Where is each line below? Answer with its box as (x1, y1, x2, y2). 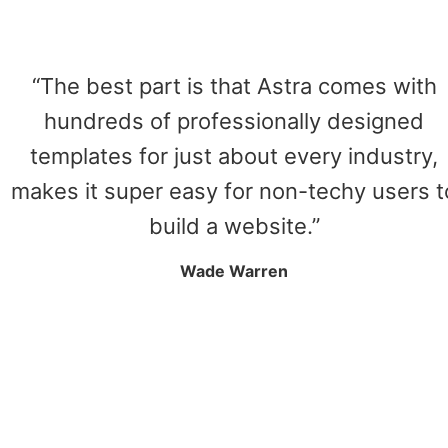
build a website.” (148, 213, 320, 240)
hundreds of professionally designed (44, 108, 424, 135)
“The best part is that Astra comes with (31, 73, 437, 100)
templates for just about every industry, (30, 143, 438, 170)
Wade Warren (180, 260, 288, 281)
